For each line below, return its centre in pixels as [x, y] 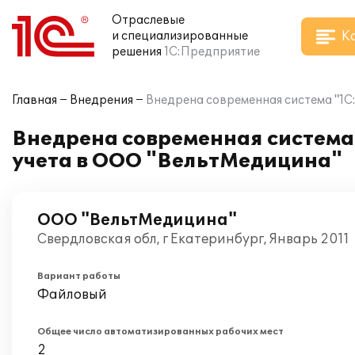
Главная [34, 100]
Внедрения [101, 100]
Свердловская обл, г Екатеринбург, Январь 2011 [193, 239]
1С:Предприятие [212, 52]
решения [137, 52]
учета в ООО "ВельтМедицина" [177, 161]
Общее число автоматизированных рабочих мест [160, 332]
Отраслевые [148, 20]
